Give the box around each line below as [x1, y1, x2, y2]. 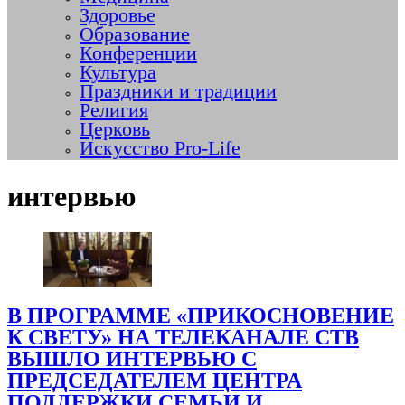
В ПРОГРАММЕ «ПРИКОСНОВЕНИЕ [7, 304, 394, 328]
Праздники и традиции [80, 80, 277, 103]
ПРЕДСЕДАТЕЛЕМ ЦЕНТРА [7, 369, 302, 393]
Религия [80, 99, 148, 122]
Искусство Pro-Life [80, 137, 240, 160]
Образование [80, 24, 190, 46]
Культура [80, 61, 156, 84]
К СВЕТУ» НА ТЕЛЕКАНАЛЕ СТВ [7, 325, 359, 350]
